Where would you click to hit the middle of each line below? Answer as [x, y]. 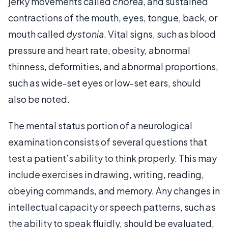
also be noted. [39, 99]
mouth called [37, 34]
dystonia [85, 34]
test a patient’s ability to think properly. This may [112, 158]
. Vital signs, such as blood [160, 34]
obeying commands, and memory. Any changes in [114, 190]
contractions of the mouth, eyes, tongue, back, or [113, 17]
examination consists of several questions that [108, 141]
